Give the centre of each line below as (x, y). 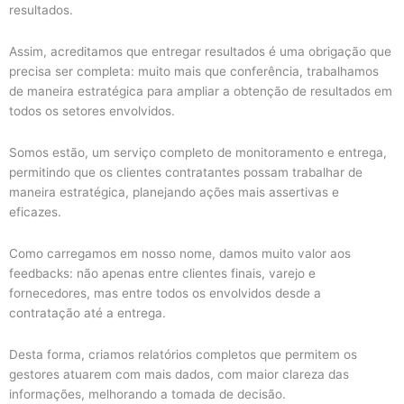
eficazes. (37, 211)
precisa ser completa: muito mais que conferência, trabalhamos (194, 72)
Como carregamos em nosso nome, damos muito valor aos (180, 253)
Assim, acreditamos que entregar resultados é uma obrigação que (200, 52)
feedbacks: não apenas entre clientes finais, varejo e (162, 273)
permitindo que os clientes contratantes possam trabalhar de (186, 172)
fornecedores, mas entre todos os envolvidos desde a (165, 293)
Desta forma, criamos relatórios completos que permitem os (183, 354)
